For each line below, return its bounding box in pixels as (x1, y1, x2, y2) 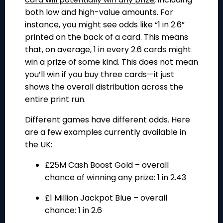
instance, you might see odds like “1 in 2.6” (25, 19, 185, 31)
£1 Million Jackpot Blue (45, 192, 131, 204)
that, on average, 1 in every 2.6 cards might (25, 44, 191, 56)
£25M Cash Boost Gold (45, 159, 133, 171)
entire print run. (25, 94, 86, 106)
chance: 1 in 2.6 (45, 205, 102, 217)
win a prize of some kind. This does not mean (25, 56, 198, 68)
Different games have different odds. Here (25, 114, 190, 126)
